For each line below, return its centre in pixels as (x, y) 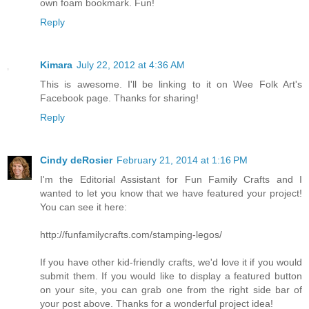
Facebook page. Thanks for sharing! (119, 98)
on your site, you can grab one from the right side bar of (171, 289)
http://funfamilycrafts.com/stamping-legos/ (131, 234)
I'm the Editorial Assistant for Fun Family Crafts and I (171, 179)
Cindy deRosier (76, 160)
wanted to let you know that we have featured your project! (171, 193)
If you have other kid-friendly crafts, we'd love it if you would (171, 262)
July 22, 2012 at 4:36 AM (131, 64)
